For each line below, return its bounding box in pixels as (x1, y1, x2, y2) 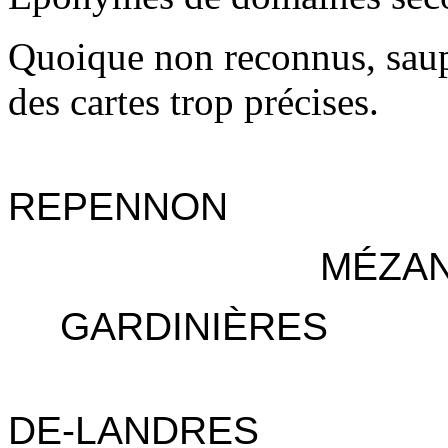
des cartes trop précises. (8, 80, 379, 124)
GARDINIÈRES (60, 305, 328, 349)
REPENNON (8, 185, 228, 229)
